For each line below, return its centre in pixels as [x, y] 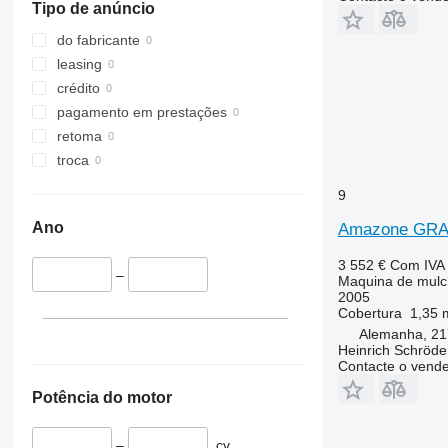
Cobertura [369, 312]
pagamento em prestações [141, 112]
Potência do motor [101, 397]
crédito [78, 88]
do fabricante [98, 40]
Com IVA [417, 264]
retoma [79, 136]
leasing [79, 64]
